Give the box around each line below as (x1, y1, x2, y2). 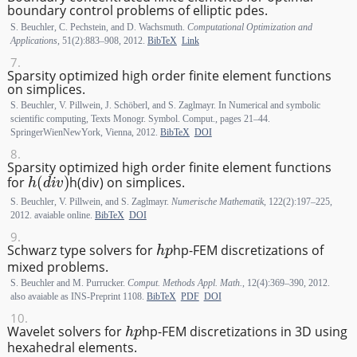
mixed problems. (6, 257, 108, 276)
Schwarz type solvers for (6, 241, 156, 260)
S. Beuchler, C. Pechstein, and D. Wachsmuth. (10, 21, 187, 33)
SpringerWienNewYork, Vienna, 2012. (10, 126, 160, 138)
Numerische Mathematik (171, 195, 264, 207)
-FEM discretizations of (188, 241, 324, 260)
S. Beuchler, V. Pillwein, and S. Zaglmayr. (10, 195, 171, 207)
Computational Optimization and (186, 21, 312, 33)
